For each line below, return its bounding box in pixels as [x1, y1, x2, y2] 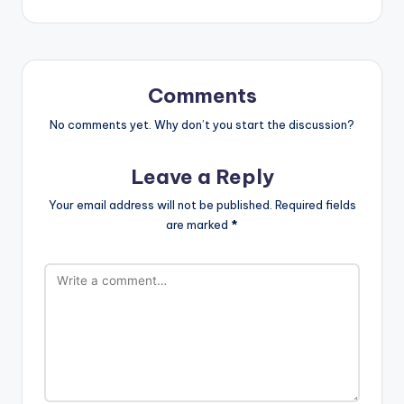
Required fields [274, 197, 356, 213]
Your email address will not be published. [48, 197, 272, 213]
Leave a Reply [130, 163, 274, 189]
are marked [166, 217, 231, 233]
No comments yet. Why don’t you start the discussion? [50, 116, 354, 132]
